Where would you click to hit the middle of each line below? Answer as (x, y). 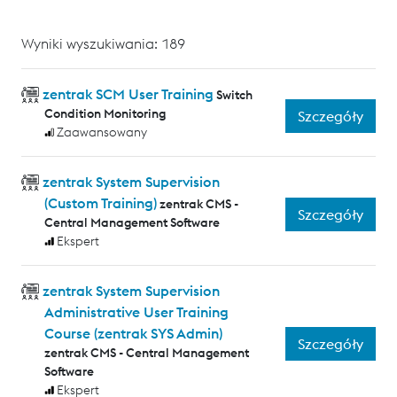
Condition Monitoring (105, 114)
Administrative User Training (136, 312)
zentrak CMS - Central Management (146, 353)
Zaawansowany (102, 132)
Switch (234, 95)
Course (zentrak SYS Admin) (133, 334)
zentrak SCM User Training (128, 94)
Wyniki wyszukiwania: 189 (103, 44)
